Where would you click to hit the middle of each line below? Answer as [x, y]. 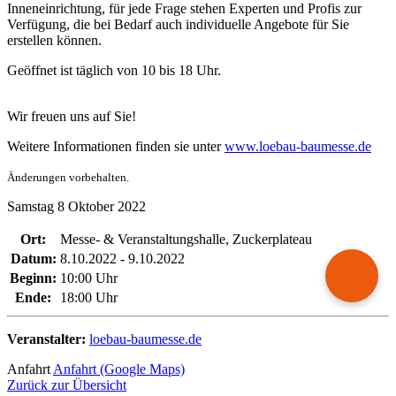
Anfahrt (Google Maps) [119, 369]
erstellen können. [54, 40]
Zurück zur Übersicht [67, 385]
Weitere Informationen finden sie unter [116, 146]
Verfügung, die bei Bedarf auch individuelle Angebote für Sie [178, 24]
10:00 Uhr [89, 278]
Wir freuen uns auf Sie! [72, 116]
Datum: [33, 258]
